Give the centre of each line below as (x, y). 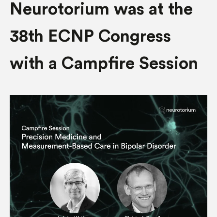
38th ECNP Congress (90, 37)
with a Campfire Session (104, 64)
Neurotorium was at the (101, 9)
